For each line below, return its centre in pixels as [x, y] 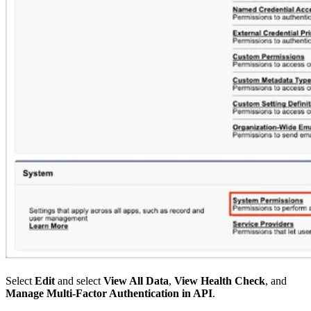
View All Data [136, 280]
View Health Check [220, 280]
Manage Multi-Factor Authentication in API [109, 293]
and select [79, 280]
